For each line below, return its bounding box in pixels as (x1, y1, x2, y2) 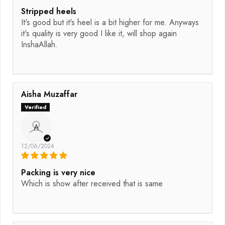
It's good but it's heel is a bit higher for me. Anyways (21, 17, 199, 29)
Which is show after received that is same (21, 178, 163, 190)
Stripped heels (21, 6, 76, 18)
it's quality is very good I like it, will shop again (21, 28, 177, 40)
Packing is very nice (21, 167, 95, 179)
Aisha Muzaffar (21, 88, 77, 100)
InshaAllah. (21, 39, 58, 51)
